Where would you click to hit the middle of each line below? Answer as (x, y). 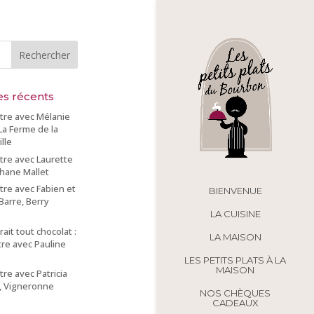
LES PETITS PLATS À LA (235, 260)
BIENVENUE (235, 191)
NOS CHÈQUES (235, 293)
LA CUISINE (235, 214)
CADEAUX (235, 303)
